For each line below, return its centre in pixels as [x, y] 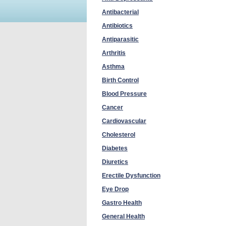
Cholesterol [119, 135]
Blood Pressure [124, 94]
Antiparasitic [120, 39]
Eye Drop [115, 189]
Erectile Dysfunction [131, 176]
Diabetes [115, 148]
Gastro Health [122, 203]
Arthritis [114, 53]
